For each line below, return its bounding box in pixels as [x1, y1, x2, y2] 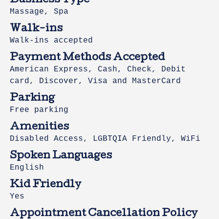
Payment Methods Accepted [10, 53, 165, 64]
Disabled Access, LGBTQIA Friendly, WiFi [10, 134, 200, 144]
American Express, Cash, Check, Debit [10, 65, 186, 74]
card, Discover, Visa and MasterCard [10, 77, 181, 86]
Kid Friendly [10, 180, 81, 191]
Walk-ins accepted [10, 36, 93, 45]
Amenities [10, 122, 69, 133]
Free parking [10, 106, 68, 115]
